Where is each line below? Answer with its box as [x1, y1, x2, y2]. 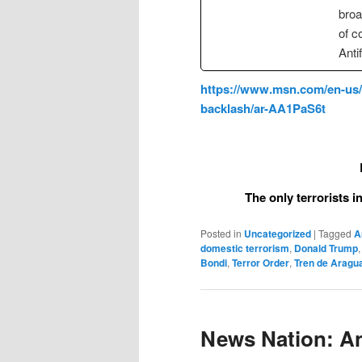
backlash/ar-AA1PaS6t [200, 99, 326, 117]
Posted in [200, 226, 242, 240]
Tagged [318, 226, 351, 240]
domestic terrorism [200, 241, 289, 255]
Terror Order [232, 255, 289, 270]
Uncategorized [244, 226, 311, 241]
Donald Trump [294, 241, 358, 255]
